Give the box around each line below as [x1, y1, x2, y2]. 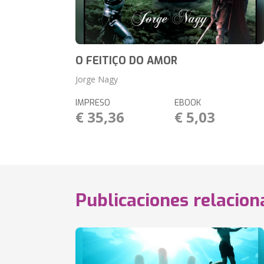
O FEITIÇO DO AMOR [75, 54, 178, 68]
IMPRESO [75, 97, 111, 108]
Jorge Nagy [75, 74, 118, 85]
